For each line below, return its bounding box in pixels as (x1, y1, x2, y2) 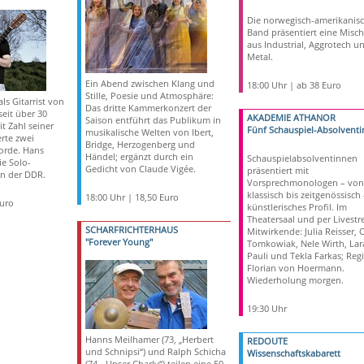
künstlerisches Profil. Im (246, 201, 347, 213)
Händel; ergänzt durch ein (84, 150, 193, 162)
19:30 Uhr (246, 302, 287, 314)
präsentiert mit (246, 164, 309, 176)
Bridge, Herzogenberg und (84, 138, 195, 150)
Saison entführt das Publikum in (84, 114, 221, 126)
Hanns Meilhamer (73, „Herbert (84, 333, 214, 345)
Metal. (246, 50, 273, 63)
